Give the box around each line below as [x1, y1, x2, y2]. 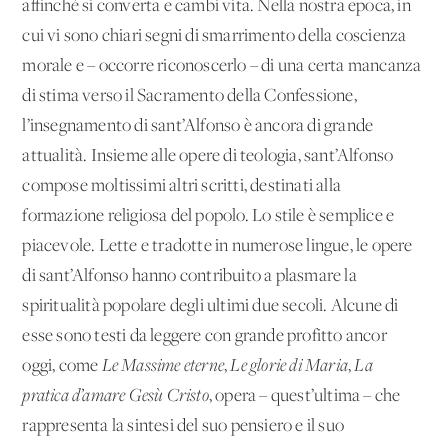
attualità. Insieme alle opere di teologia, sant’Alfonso [22, 146, 394, 166]
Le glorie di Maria [230, 356, 349, 376]
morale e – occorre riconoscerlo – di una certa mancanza [22, 56, 422, 76]
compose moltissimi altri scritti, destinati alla [22, 176, 342, 196]
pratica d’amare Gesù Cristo [22, 386, 209, 406]
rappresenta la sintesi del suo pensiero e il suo [22, 416, 345, 436]
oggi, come [22, 356, 102, 376]
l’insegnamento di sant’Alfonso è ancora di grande [22, 116, 374, 136]
